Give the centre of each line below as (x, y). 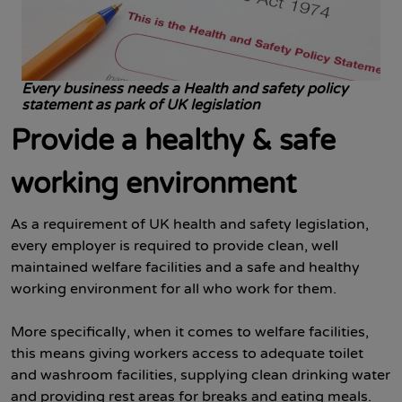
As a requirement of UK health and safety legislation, (190, 224)
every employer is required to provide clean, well (175, 246)
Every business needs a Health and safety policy (185, 89)
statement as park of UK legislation (141, 105)
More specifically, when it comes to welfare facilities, (190, 332)
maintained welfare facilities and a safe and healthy (185, 267)
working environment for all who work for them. (174, 289)
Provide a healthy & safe (173, 141)
